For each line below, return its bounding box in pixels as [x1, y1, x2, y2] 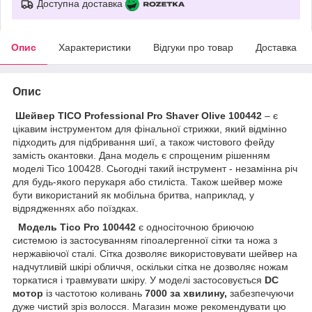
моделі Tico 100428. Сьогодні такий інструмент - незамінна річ [13, 162, 297, 174]
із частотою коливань [43, 287, 145, 299]
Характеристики [58, 41, 131, 53]
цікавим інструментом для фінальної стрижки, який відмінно [13, 123, 287, 134]
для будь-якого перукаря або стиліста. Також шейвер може [13, 175, 283, 187]
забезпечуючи [227, 287, 294, 299]
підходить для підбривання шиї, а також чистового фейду [13, 136, 274, 148]
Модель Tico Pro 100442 [18, 221, 136, 233]
